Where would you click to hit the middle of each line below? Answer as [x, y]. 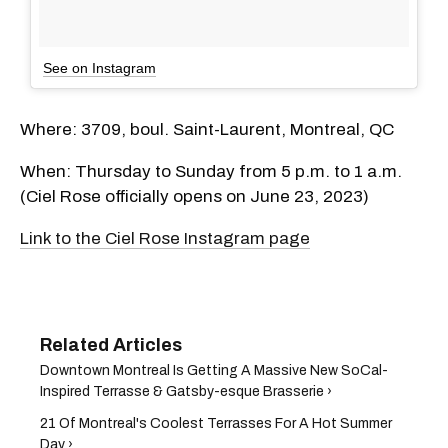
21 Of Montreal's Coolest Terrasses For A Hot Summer [216, 423]
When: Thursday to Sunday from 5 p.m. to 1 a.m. [211, 171]
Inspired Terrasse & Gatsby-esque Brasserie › [186, 391]
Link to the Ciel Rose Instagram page [165, 238]
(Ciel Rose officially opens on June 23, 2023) [194, 196]
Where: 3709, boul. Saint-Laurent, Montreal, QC [207, 129]
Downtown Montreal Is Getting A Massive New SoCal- [214, 370]
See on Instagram [99, 67]
